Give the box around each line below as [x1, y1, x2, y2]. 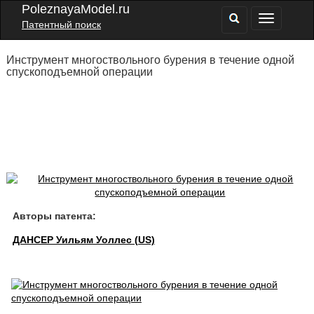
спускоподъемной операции [6, 66, 153, 78]
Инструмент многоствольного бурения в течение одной [6, 54, 294, 66]
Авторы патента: [12, 210, 96, 221]
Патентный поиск [22, 19, 101, 30]
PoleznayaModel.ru [22, 2, 130, 16]
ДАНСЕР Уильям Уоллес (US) [12, 234, 155, 245]
